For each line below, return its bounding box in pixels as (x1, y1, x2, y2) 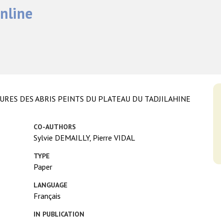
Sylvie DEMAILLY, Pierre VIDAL (34, 132, 136, 143)
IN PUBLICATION (34, 209, 85, 219)
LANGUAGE (34, 180, 68, 189)
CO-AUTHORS (34, 122, 76, 131)
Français (34, 190, 61, 201)
